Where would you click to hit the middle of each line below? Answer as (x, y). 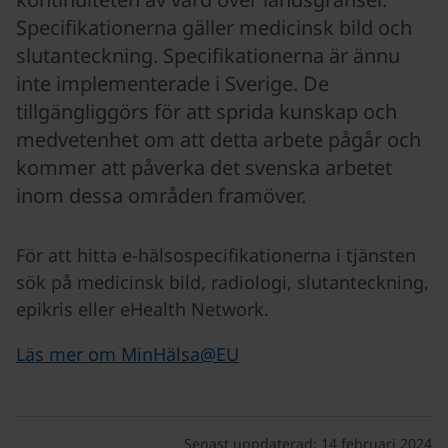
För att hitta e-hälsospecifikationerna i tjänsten (216, 255)
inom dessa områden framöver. (161, 195)
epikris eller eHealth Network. (142, 309)
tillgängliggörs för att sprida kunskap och (206, 111)
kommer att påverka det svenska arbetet (204, 167)
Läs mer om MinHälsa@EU (127, 354)
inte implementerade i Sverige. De (172, 83)
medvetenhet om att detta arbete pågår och (218, 139)
